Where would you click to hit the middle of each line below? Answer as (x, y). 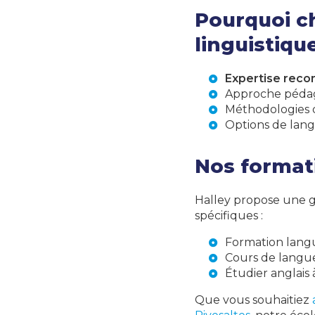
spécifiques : (229, 216)
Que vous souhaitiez (253, 300)
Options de (257, 125)
